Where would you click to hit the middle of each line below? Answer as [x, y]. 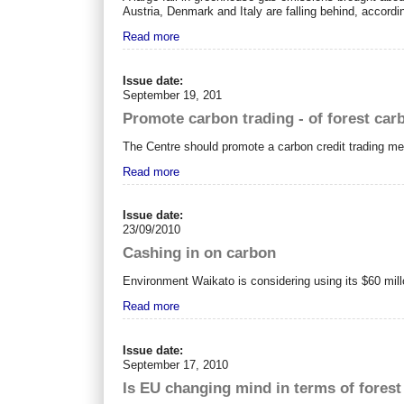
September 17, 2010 [176, 364]
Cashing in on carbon [200, 253]
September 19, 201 [173, 95]
